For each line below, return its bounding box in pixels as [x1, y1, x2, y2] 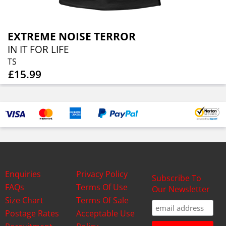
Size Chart [5, 195, 43, 206]
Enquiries [5, 168, 41, 180]
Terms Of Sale [76, 195, 129, 206]
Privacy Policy [76, 168, 128, 180]
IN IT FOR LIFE [8, 43, 69, 56]
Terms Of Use [76, 182, 128, 193]
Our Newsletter [152, 184, 210, 195]
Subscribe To [152, 173, 202, 184]
